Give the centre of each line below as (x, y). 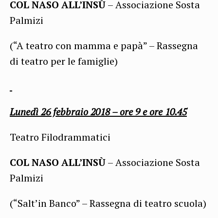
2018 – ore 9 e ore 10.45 (139, 111)
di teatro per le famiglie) (64, 61)
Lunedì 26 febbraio (50, 111)
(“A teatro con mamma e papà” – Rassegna (104, 45)
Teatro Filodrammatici (60, 137)
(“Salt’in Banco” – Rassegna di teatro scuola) (108, 203)
